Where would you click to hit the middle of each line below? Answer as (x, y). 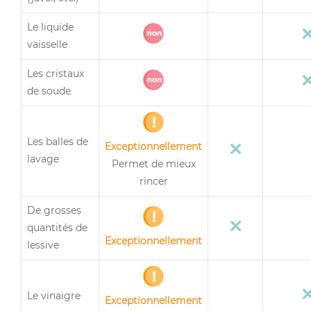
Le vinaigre (54, 295)
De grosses (54, 210)
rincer (153, 181)
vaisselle (47, 44)
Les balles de (58, 141)
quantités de (57, 227)
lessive (43, 245)
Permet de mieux (153, 163)
